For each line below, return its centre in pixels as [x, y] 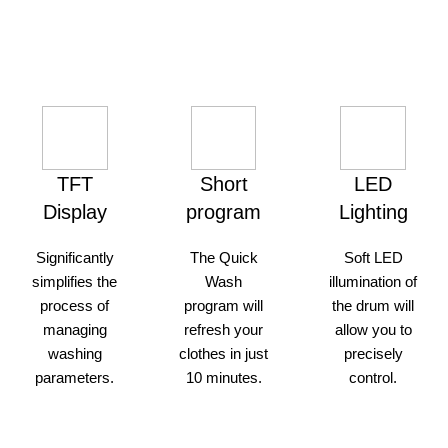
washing [74, 354]
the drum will [373, 306]
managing [74, 330]
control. [373, 378]
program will [224, 306]
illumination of [373, 282]
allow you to [373, 330]
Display [74, 212]
